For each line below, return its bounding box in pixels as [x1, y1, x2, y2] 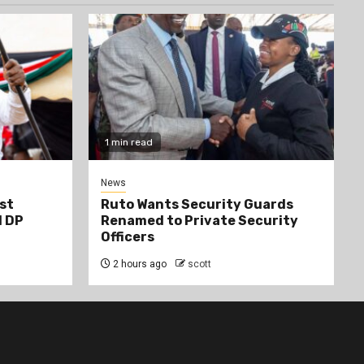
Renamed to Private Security [100, 213, 298, 229]
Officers [100, 229, 154, 245]
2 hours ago [110, 258, 167, 271]
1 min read [104, 136, 153, 149]
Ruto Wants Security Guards [100, 197, 293, 213]
